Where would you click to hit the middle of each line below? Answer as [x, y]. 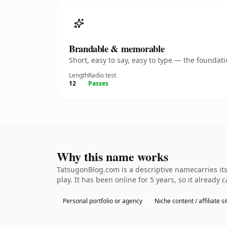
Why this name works [112, 156]
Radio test [102, 75]
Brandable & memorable [117, 48]
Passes [98, 83]
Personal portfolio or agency [103, 201]
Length [79, 75]
